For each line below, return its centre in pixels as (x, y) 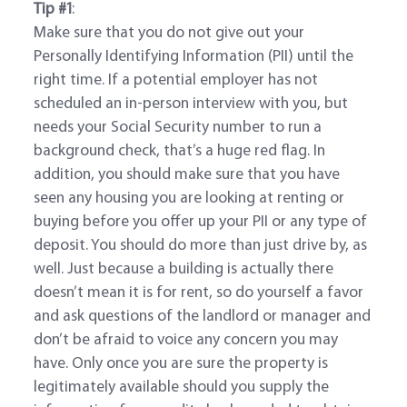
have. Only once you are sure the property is (181, 364)
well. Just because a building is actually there (184, 270)
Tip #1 (53, 10)
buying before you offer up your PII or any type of (201, 223)
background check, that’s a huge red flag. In (180, 152)
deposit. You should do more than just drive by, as (201, 246)
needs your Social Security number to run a (178, 128)
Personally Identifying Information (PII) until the (194, 57)
